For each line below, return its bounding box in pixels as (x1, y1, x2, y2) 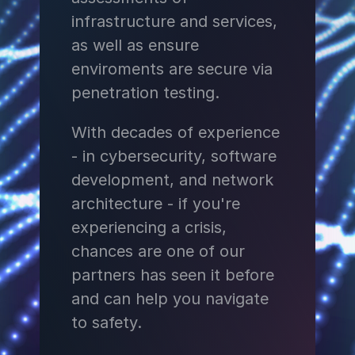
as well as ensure (71, 36, 199, 55)
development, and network (71, 170, 273, 189)
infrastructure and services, (71, 12, 277, 31)
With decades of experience (71, 123, 280, 142)
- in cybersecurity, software (71, 147, 277, 166)
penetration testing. (71, 83, 219, 102)
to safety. (71, 313, 142, 332)
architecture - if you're (71, 194, 240, 213)
